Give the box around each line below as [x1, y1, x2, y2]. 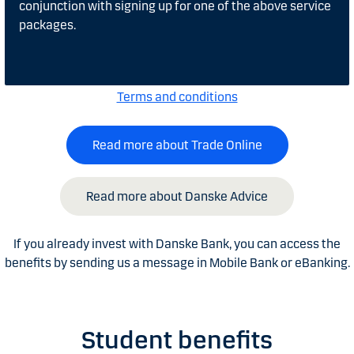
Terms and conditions [116, 88, 238, 104]
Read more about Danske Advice [86, 188, 268, 204]
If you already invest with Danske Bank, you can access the [13, 235, 341, 251]
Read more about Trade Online [92, 137, 262, 153]
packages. [19, 17, 76, 32]
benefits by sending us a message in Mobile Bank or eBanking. [4, 254, 350, 270]
